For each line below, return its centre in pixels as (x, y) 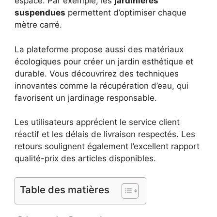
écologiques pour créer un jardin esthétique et (104, 61)
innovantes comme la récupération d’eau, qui (101, 85)
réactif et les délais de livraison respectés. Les (105, 134)
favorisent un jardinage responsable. (86, 98)
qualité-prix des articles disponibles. (85, 159)
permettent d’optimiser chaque (126, 13)
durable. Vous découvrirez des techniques (97, 73)
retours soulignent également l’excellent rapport (107, 147)
